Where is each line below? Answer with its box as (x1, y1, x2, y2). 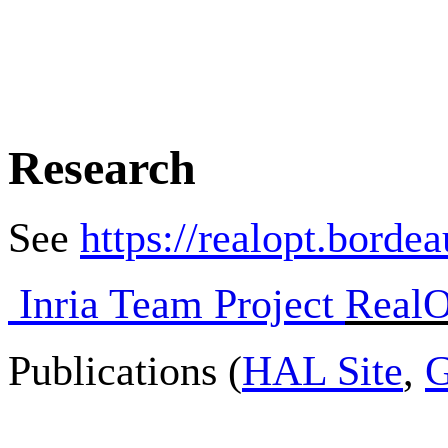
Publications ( (8, 347, 242, 394)
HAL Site (242, 347, 403, 394)
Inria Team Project (8, 281, 345, 328)
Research (8, 140, 196, 194)
